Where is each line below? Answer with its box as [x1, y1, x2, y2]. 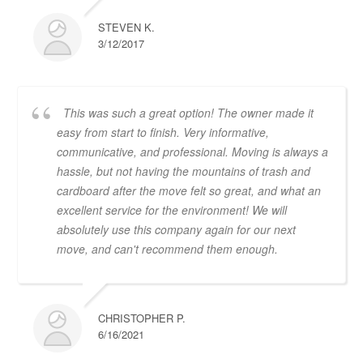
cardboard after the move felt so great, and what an [57, 181, 321, 199]
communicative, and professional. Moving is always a [57, 143, 328, 160]
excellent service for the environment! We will [57, 201, 287, 218]
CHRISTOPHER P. [98, 310, 186, 326]
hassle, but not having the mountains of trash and [57, 162, 310, 179]
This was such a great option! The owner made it [63, 104, 314, 121]
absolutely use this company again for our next [57, 220, 296, 237]
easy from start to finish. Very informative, [57, 123, 269, 140]
